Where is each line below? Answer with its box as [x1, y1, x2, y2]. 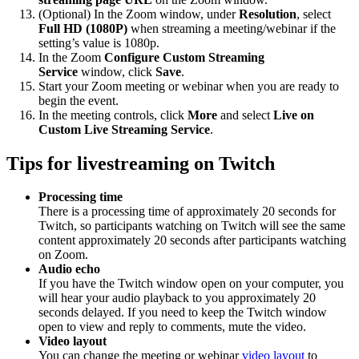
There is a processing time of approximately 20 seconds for [38, 204, 336, 219]
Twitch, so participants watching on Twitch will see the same [38, 219, 345, 233]
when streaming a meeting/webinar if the [131, 21, 336, 35]
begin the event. [38, 93, 119, 107]
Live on [273, 107, 314, 122]
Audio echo [38, 262, 100, 276]
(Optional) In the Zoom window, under [38, 6, 239, 21]
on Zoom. [38, 248, 88, 262]
